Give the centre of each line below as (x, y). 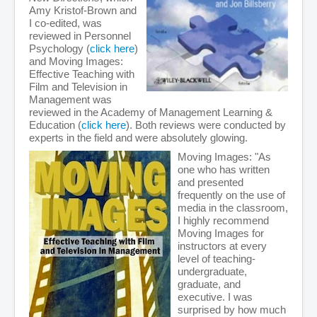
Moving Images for (221, 234)
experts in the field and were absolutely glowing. (138, 138)
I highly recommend (223, 221)
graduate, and (209, 284)
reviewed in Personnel (80, 36)
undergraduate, (212, 272)
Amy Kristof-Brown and (83, 11)
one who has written (224, 170)
